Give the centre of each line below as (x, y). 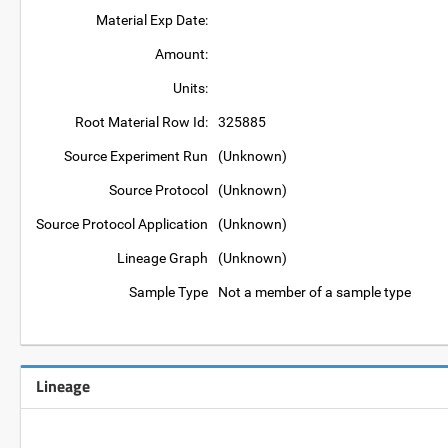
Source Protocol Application (122, 224)
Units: (190, 88)
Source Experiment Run (136, 156)
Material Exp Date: (152, 20)
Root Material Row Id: (141, 122)
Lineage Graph (162, 258)
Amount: (181, 54)
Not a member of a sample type (314, 292)
